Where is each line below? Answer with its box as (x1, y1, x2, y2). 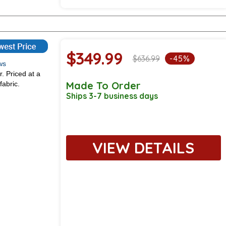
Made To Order (66, 79, 141, 92)
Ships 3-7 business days (66, 91, 158, 101)
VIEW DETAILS (92, 138, 195, 158)
